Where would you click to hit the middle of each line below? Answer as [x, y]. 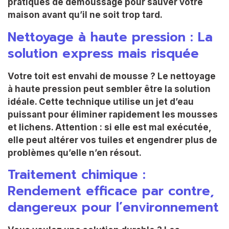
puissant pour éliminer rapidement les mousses [113, 114]
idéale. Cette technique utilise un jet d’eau [101, 101]
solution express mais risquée [103, 53]
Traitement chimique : [77, 175]
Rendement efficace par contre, [111, 191]
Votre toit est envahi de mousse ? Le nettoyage [112, 76]
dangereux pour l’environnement [113, 208]
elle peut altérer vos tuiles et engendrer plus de [112, 140]
